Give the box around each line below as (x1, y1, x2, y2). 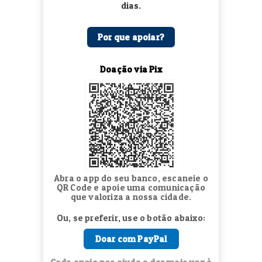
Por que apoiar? (98, 31, 164, 43)
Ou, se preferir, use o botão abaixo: (56, 212, 206, 224)
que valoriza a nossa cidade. (70, 191, 192, 203)
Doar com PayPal (95, 233, 167, 245)
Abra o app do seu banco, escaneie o (54, 173, 208, 184)
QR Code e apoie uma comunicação (56, 182, 206, 194)
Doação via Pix (100, 63, 162, 75)
